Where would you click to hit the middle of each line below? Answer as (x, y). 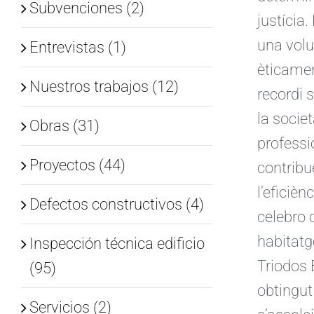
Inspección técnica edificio (117, 243)
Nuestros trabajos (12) (104, 86)
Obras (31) (64, 125)
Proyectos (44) (77, 165)
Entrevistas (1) (77, 47)
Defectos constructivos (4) (116, 204)
